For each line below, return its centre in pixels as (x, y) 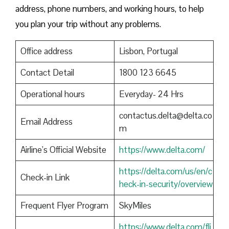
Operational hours (52, 94)
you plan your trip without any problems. (88, 24)
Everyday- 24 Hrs (151, 94)
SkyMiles (135, 206)
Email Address (46, 122)
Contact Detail (47, 73)
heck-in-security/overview (166, 184)
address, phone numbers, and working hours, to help (110, 9)
